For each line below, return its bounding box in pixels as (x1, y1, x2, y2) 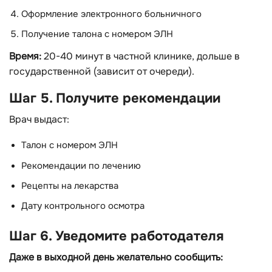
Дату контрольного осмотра (21, 200, 144, 212)
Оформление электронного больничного (21, 8, 202, 20)
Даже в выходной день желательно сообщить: (9, 251, 223, 264)
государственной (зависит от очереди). (9, 64, 194, 78)
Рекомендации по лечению (21, 160, 141, 172)
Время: (9, 49, 41, 63)
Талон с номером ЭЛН (21, 140, 118, 152)
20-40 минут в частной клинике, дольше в (41, 49, 240, 63)
